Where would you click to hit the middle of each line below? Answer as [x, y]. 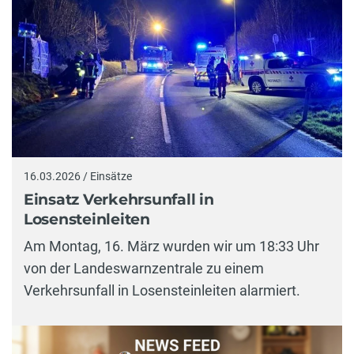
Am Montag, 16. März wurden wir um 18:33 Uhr [171, 246]
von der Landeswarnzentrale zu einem [144, 268]
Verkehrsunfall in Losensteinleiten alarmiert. [162, 290]
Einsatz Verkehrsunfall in [119, 200]
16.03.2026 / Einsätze [78, 176]
